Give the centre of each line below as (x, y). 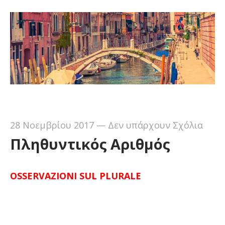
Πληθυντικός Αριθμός (90, 144)
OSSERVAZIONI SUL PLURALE (75, 176)
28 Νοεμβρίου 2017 (52, 125)
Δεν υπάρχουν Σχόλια (155, 125)
